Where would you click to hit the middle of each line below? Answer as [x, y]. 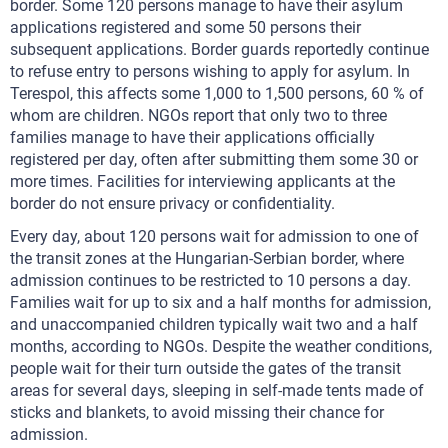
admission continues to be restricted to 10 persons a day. [210, 280]
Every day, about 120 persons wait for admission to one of [214, 236]
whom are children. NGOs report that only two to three [198, 115]
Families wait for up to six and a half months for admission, [220, 302]
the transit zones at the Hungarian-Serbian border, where [207, 258]
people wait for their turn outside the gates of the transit [205, 368]
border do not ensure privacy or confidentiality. [172, 203]
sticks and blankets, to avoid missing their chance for [197, 412]
